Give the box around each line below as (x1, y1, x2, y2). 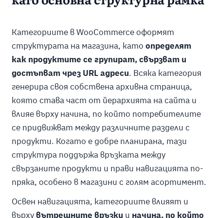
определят (145, 40, 191, 52)
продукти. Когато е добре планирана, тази (11, 136, 187, 147)
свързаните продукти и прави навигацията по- (11, 163, 203, 174)
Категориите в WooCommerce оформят (11, 27, 174, 38)
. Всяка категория (128, 68, 201, 79)
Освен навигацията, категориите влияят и (11, 196, 188, 207)
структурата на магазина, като (11, 40, 145, 52)
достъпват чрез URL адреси (11, 68, 129, 79)
